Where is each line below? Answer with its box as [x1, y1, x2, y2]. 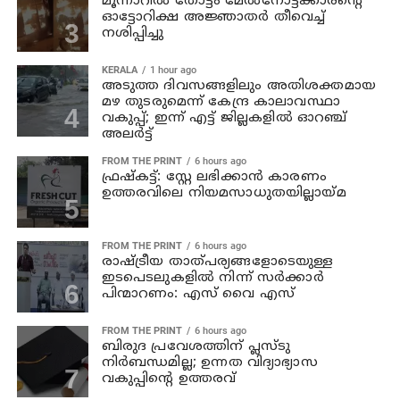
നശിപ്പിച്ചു [101, 24, 164, 42]
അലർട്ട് [101, 125, 154, 143]
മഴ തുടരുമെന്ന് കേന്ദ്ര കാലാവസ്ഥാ [101, 93, 340, 111]
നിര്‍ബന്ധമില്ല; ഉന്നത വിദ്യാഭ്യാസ [101, 354, 318, 371]
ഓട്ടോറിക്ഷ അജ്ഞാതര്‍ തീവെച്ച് [101, 8, 326, 26]
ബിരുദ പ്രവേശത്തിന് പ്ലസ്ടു [101, 337, 291, 355]
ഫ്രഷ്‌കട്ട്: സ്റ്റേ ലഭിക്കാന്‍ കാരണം [101, 168, 327, 186]
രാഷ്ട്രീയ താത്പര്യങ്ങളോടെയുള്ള [101, 253, 334, 271]
